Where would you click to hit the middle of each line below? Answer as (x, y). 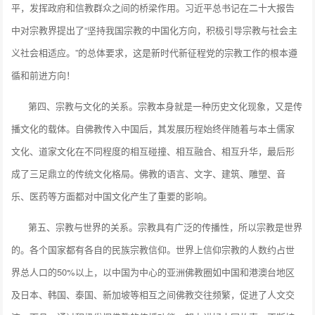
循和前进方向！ (44, 75)
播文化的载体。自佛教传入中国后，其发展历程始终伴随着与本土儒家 (153, 128)
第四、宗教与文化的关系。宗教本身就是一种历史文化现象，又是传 (157, 105)
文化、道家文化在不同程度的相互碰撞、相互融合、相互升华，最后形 (153, 150)
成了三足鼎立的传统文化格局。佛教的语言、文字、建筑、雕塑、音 (149, 173)
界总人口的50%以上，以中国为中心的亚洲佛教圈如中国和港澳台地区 (153, 271)
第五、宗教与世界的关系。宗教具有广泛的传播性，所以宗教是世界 (157, 226)
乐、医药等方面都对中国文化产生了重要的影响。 (112, 195)
